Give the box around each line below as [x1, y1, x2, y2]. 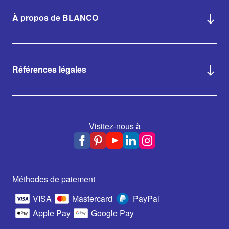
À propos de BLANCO [12, 12, 98, 24]
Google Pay [91, 207, 134, 219]
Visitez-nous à [88, 120, 141, 132]
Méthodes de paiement [12, 173, 95, 185]
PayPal [133, 192, 159, 204]
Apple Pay [33, 207, 71, 219]
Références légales [12, 63, 86, 76]
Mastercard [72, 192, 112, 204]
